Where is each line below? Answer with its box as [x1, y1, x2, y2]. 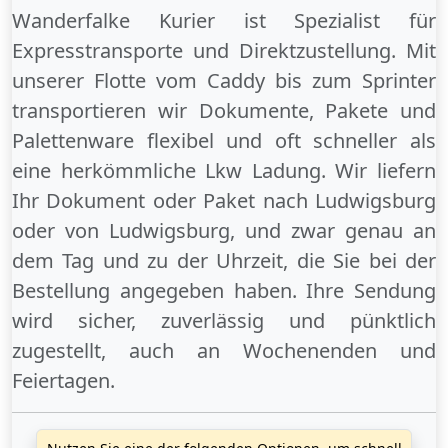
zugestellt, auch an [12, 337, 243, 365]
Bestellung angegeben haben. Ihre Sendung [12, 277, 436, 305]
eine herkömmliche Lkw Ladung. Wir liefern [12, 157, 436, 185]
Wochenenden [243, 337, 377, 365]
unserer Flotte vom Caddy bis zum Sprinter [12, 67, 436, 95]
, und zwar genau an [230, 217, 436, 245]
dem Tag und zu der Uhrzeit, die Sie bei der [12, 247, 436, 275]
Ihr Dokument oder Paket [12, 187, 263, 215]
